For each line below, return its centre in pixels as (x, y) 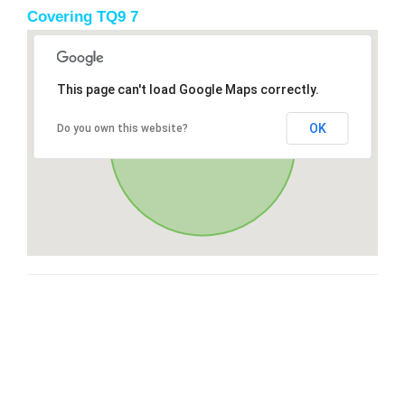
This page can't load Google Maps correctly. (188, 89)
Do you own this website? (122, 128)
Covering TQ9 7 (83, 16)
